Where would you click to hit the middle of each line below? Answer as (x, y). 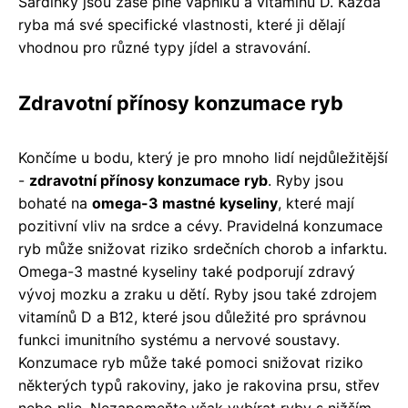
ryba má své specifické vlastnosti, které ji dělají (182, 25)
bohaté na (55, 204)
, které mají (316, 204)
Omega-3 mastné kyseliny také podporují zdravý (187, 272)
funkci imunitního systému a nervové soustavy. (179, 340)
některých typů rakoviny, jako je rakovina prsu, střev (199, 386)
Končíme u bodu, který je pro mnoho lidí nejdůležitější (203, 158)
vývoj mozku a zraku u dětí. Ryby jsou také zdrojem (198, 295)
